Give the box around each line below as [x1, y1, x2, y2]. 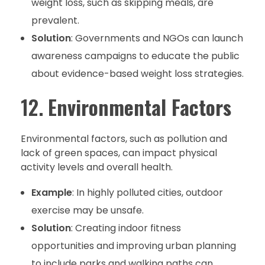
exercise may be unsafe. [31, 203, 144, 217]
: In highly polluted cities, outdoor [72, 185, 223, 199]
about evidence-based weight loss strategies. [31, 67, 244, 81]
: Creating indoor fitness [70, 221, 181, 235]
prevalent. [31, 14, 79, 28]
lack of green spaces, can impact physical [21, 146, 217, 160]
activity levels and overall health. [21, 160, 173, 174]
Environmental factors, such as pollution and [21, 131, 227, 146]
